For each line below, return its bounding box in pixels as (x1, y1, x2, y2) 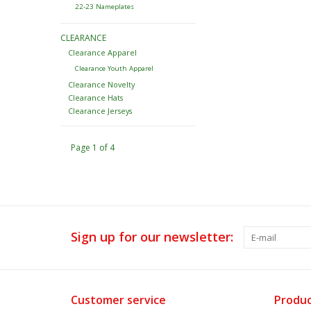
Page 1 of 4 (71, 141, 115, 153)
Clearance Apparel (67, 47, 137, 58)
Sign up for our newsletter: (71, 228, 233, 245)
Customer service (71, 292, 166, 308)
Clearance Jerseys (67, 106, 132, 117)
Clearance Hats (67, 92, 123, 103)
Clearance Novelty (67, 79, 135, 90)
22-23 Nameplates (74, 2, 134, 12)
